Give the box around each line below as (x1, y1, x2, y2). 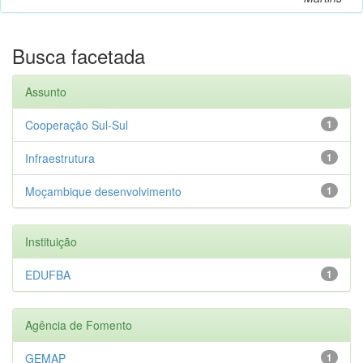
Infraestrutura (25, 149, 95, 166)
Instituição (25, 233, 77, 250)
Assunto (25, 83, 66, 100)
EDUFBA (25, 266, 70, 283)
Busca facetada (12, 41, 145, 70)
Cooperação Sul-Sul (25, 116, 128, 133)
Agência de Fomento (25, 316, 132, 333)
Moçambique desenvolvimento (25, 182, 181, 199)
